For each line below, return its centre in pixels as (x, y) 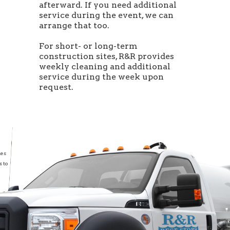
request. (56, 87)
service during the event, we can (106, 15)
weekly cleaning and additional (105, 67)
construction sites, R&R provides (107, 56)
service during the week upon (101, 77)
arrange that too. (74, 26)
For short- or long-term (88, 46)
